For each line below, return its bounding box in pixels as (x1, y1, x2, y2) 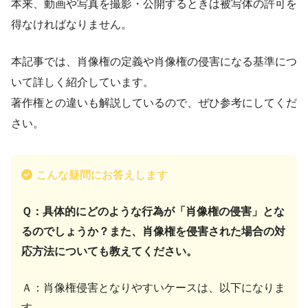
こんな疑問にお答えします (36, 168, 168, 181)
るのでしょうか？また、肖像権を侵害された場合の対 (21, 225, 285, 237)
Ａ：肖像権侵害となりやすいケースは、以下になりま (21, 281, 285, 294)
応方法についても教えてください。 (21, 245, 197, 257)
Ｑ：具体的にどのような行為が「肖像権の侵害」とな (21, 205, 285, 217)
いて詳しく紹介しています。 (11, 76, 154, 88)
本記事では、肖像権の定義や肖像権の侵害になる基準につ (11, 55, 297, 67)
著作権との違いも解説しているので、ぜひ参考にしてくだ (11, 96, 297, 109)
